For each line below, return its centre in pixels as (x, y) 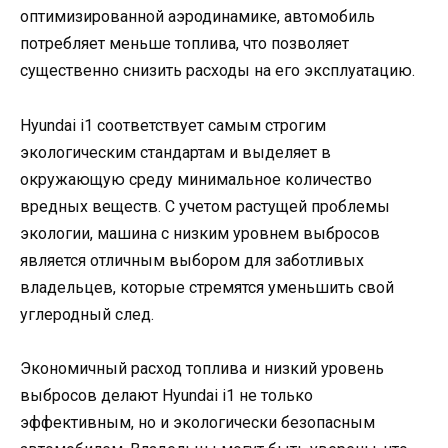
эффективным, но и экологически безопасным (197, 422)
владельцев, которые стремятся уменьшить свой (207, 287)
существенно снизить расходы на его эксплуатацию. (217, 71)
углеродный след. (87, 314)
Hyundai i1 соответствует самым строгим (173, 125)
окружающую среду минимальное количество (196, 179)
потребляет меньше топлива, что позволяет (184, 44)
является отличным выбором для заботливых (192, 260)
